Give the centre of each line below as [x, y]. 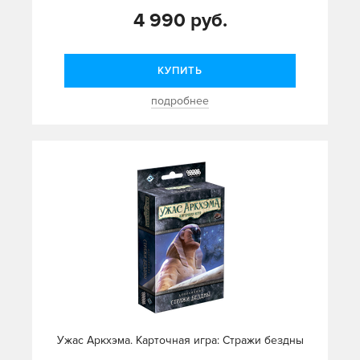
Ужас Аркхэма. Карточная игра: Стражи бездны [180, 341]
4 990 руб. [180, 21]
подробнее [180, 101]
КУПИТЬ [180, 71]
